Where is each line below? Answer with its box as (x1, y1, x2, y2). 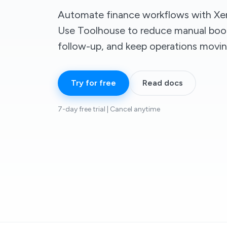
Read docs (142, 78, 183, 88)
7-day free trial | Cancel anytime (58, 104, 160, 113)
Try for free (71, 78, 116, 88)
